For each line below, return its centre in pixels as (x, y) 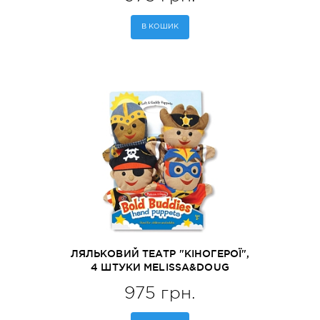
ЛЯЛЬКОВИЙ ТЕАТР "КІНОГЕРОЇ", (160, 254)
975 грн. (160, 293)
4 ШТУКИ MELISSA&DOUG (160, 267)
